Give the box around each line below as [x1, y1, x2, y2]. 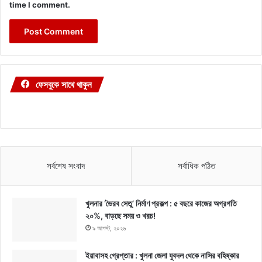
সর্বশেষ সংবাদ [47, 160, 85, 172]
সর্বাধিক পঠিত [178, 160, 215, 172]
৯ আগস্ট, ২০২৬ [92, 224, 126, 233]
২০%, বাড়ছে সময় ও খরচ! [85, 211, 156, 221]
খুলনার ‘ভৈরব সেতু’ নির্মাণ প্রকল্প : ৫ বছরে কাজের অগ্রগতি [85, 198, 237, 209]
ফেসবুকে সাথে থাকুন [36, 79, 92, 91]
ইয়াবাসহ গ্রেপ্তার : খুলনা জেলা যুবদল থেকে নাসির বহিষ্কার [85, 250, 239, 261]
